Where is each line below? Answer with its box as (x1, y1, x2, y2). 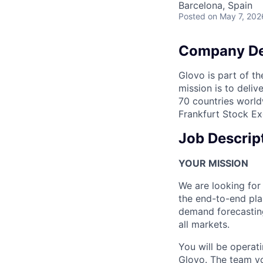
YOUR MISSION (178, 157, 248, 170)
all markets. (178, 218, 230, 231)
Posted (178, 11, 205, 21)
